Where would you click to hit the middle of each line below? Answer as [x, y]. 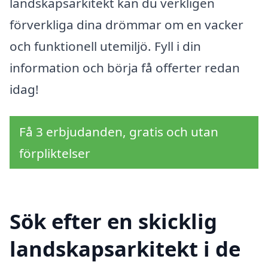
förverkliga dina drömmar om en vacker [127, 24]
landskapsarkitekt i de [125, 248]
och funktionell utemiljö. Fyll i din [105, 46]
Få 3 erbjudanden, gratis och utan [119, 132]
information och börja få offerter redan [125, 67]
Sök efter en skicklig [113, 221]
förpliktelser [55, 153]
